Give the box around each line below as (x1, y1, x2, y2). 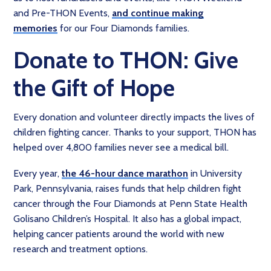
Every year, (13, 168, 62, 179)
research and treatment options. (13, 243, 150, 255)
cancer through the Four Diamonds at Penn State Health (13, 198, 247, 209)
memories (13, 22, 57, 34)
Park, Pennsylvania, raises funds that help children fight (13, 183, 241, 194)
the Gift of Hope (13, 74, 175, 102)
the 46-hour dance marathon (62, 168, 188, 179)
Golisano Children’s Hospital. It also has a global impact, (13, 213, 241, 224)
